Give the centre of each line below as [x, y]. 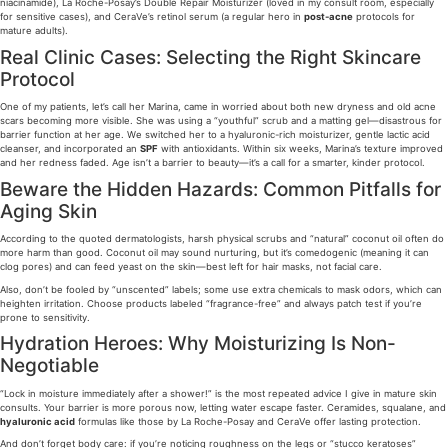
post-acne [328, 17]
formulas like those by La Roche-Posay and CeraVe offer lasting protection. [248, 421]
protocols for [384, 17]
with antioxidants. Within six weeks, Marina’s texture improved [300, 149]
